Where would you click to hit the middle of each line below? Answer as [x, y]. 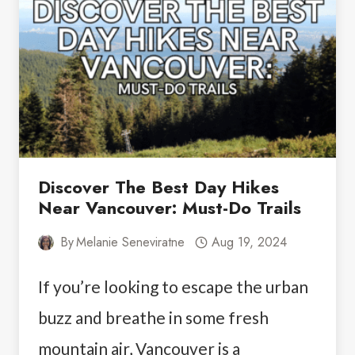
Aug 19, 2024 [249, 242]
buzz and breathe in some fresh [153, 318]
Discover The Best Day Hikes [158, 187]
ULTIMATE [154, 73]
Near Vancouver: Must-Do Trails [170, 208]
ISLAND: [146, 24]
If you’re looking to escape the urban [173, 287]
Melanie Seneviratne [131, 242]
